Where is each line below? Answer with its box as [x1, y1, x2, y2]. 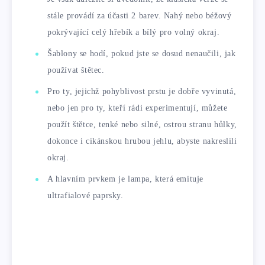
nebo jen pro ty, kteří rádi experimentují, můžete [47, 104, 228, 112]
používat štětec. [47, 66, 105, 75]
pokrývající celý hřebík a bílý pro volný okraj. [47, 28, 220, 37]
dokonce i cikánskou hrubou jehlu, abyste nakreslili [47, 137, 237, 146]
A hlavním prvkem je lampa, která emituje [47, 174, 204, 183]
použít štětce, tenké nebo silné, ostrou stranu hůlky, [47, 120, 237, 129]
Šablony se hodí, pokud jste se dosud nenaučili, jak [47, 49, 236, 58]
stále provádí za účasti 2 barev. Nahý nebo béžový [47, 11, 232, 20]
